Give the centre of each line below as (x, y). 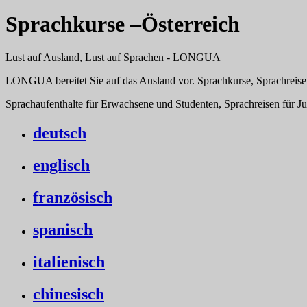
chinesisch (69, 294)
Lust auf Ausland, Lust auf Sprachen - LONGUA (113, 58)
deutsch (60, 133)
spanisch (63, 229)
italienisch (69, 261)
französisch (73, 197)
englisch (61, 165)
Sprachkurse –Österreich (123, 24)
